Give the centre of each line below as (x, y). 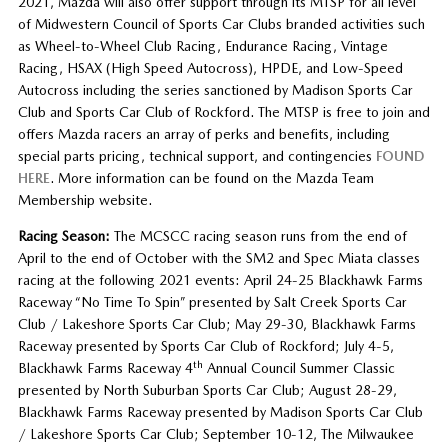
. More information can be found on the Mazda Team (211, 177)
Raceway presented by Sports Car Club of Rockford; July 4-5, (205, 345)
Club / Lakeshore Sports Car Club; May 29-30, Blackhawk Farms (216, 323)
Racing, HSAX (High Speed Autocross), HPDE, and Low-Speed (210, 67)
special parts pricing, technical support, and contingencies (196, 155)
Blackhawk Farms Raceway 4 (105, 367)
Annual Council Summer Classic (298, 367)
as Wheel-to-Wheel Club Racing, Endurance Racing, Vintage (202, 45)
